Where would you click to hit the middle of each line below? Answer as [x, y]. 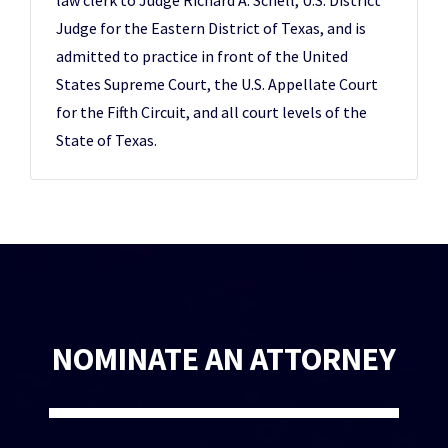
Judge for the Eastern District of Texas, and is [211, 28]
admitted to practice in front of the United [202, 56]
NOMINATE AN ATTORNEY [224, 359]
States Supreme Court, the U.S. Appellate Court [217, 84]
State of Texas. [106, 140]
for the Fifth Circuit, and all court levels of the [211, 112]
